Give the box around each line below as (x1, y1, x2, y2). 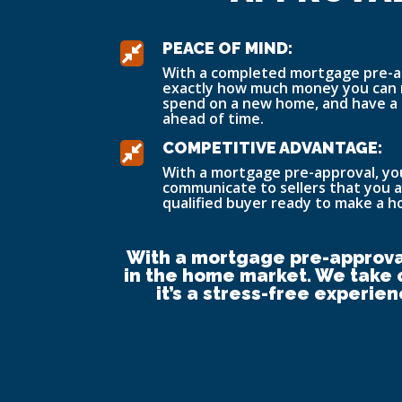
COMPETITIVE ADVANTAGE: (162, 138, 383, 158)
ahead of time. (162, 109, 265, 129)
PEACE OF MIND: (162, 39, 293, 58)
